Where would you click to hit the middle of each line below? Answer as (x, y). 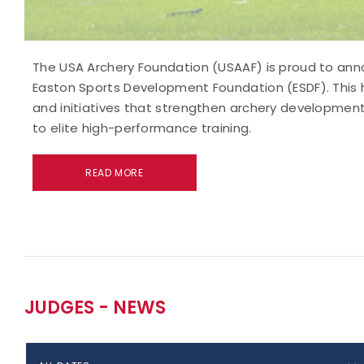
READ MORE (115, 173)
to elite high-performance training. (142, 128)
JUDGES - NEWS (95, 308)
